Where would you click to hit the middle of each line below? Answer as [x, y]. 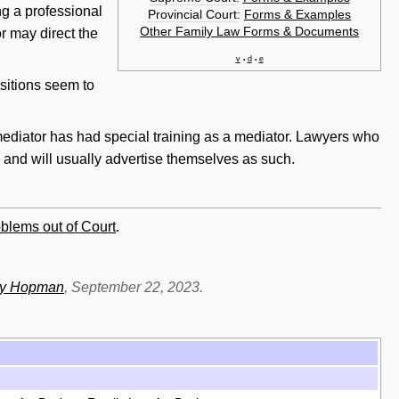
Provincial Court [192, 14]
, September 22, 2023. [134, 288]
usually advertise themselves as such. [174, 159]
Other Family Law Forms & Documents [249, 31]
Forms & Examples [297, 14]
